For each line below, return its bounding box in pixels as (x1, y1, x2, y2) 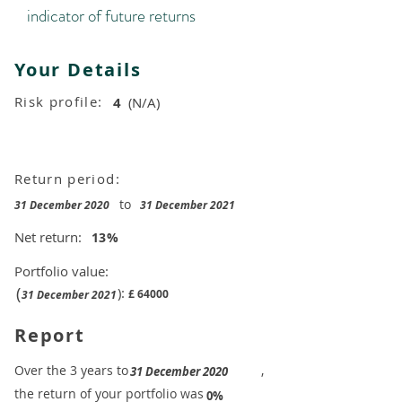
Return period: (14, 170, 126, 188)
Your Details (14, 57, 142, 82)
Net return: (14, 228, 82, 246)
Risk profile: (14, 92, 108, 110)
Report (14, 323, 85, 347)
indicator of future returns (27, 4, 196, 28)
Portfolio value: (14, 262, 109, 280)
